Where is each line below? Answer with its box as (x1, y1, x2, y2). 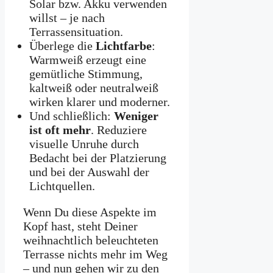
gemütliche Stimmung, (29, 67, 143, 81)
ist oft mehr (29, 123, 91, 137)
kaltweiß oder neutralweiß (29, 81, 158, 95)
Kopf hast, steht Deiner (23, 219, 138, 233)
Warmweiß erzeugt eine (29, 53, 146, 67)
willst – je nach (29, 11, 105, 25)
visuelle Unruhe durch (29, 137, 139, 151)
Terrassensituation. (29, 25, 123, 39)
